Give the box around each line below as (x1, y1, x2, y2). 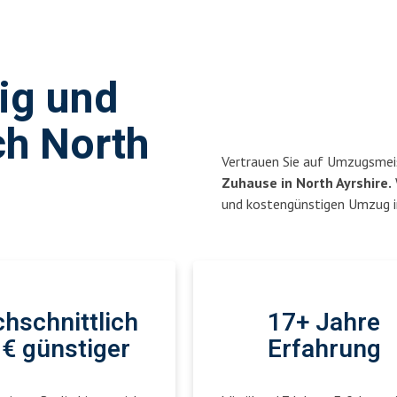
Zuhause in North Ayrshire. (222, 174, 392, 191)
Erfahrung (267, 331, 381, 368)
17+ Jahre (268, 305, 380, 341)
